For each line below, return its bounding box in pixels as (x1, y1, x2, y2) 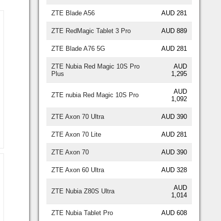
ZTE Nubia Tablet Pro (51, 209, 113, 217)
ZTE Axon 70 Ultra (51, 112, 104, 120)
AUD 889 (161, 27, 187, 35)
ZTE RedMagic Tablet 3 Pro (51, 27, 131, 35)
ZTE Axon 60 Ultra (51, 166, 104, 174)
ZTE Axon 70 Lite (51, 130, 101, 138)
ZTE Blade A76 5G (51, 44, 105, 52)
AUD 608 (161, 209, 187, 217)
